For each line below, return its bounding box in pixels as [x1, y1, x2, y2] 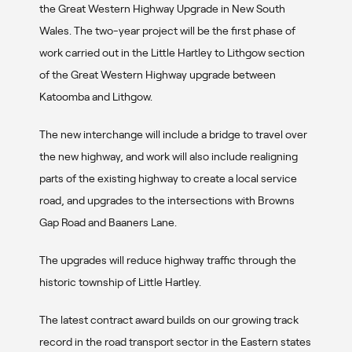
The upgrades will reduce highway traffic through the [39, 253, 296, 266]
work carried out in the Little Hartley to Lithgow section [39, 46, 305, 59]
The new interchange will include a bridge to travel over [39, 127, 307, 141]
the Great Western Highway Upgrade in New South [39, 2, 285, 15]
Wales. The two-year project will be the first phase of [39, 24, 295, 37]
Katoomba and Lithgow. [39, 90, 152, 103]
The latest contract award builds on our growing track [39, 313, 299, 326]
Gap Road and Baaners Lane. [39, 215, 177, 229]
